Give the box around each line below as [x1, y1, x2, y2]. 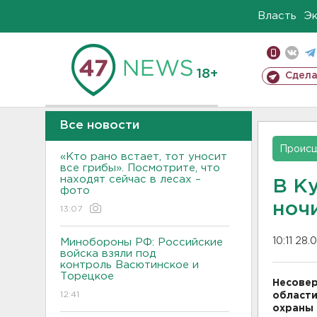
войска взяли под [60, 249, 156, 258]
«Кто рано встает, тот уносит [60, 152, 227, 161]
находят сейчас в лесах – [60, 175, 201, 184]
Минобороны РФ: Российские [60, 238, 223, 247]
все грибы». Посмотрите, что [60, 163, 220, 173]
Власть [258, 11, 296, 21]
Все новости [59, 120, 139, 131]
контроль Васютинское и [60, 260, 199, 270]
